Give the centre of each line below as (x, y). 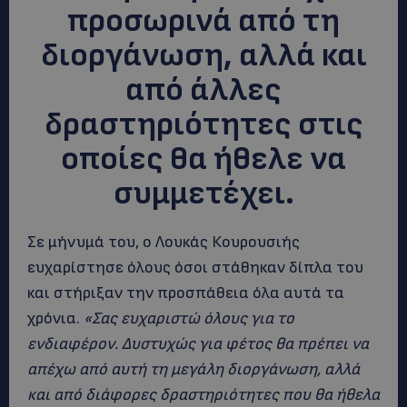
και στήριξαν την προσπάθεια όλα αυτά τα (186, 293)
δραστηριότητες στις (203, 125)
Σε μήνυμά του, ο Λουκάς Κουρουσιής (164, 242)
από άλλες (203, 90)
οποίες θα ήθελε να (203, 159)
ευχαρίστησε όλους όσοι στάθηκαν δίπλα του (195, 268)
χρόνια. (55, 318)
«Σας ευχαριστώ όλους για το (189, 318)
